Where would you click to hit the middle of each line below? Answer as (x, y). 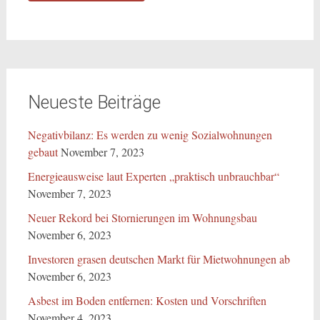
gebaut (42, 152)
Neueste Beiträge (94, 102)
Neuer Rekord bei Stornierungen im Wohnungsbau (142, 217)
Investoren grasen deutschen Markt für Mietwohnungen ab (159, 259)
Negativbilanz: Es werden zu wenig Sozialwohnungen (150, 135)
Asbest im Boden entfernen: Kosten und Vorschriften (147, 300)
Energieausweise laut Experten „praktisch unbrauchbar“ (153, 176)
